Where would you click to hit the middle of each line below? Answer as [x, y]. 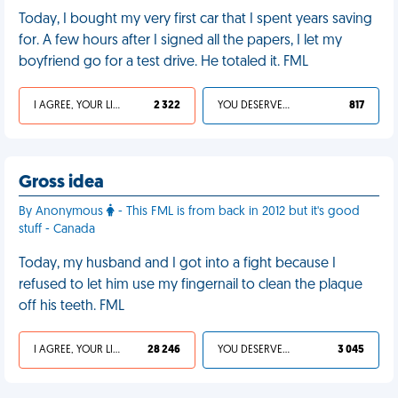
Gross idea [61, 183]
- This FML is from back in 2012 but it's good [237, 212]
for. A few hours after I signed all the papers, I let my [180, 41]
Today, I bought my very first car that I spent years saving [195, 20]
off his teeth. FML [72, 306]
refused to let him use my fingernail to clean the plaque [191, 285]
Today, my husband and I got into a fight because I [177, 264]
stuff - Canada [57, 230]
